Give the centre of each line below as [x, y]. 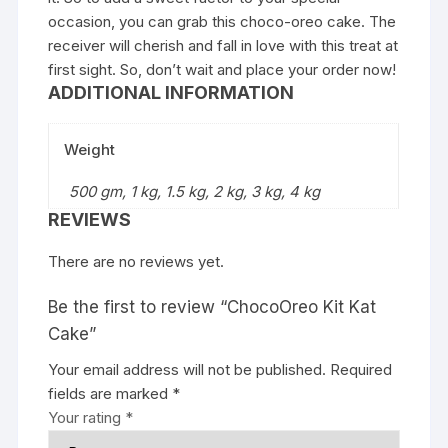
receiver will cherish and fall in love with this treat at [223, 45]
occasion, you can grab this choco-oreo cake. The [222, 21]
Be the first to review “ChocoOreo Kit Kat [212, 306]
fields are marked [110, 393]
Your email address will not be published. [187, 369]
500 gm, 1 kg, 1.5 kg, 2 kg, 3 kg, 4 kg [195, 191]
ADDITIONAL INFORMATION [171, 92]
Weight [90, 149]
